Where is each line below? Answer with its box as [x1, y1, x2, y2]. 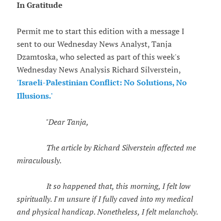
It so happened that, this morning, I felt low [16, 181, 190, 191]
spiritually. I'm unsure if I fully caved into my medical [16, 194, 193, 204]
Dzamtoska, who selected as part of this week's [16, 52, 180, 62]
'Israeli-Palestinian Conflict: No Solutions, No [16, 77, 187, 88]
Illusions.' [16, 91, 53, 102]
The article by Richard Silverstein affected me [16, 143, 196, 153]
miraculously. [16, 155, 62, 166]
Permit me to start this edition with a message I [16, 26, 184, 37]
